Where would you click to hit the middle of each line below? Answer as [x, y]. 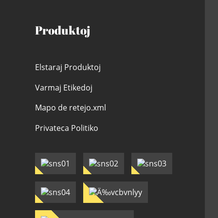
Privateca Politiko [67, 128]
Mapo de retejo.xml [71, 108]
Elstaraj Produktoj [68, 67]
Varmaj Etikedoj [64, 87]
